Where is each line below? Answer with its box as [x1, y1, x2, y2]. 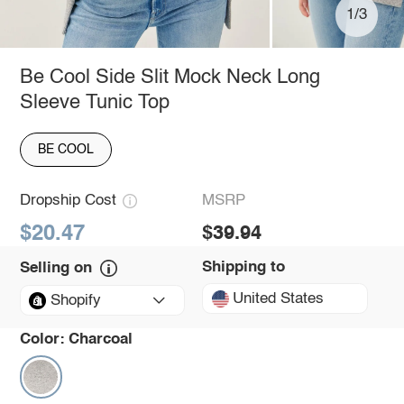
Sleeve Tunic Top [19, 92, 170, 113]
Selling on [19, 260, 92, 276]
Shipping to [202, 259, 285, 275]
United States [233, 290, 325, 307]
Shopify [50, 292, 101, 308]
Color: [19, 331, 65, 347]
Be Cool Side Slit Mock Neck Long [19, 67, 320, 87]
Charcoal [69, 331, 133, 347]
